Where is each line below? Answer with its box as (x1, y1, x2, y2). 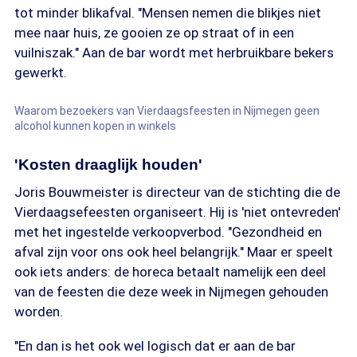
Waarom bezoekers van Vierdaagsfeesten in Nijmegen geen (14, 104, 320, 117)
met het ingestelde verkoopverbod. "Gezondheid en (14, 224, 322, 240)
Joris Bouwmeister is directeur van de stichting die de (14, 184, 340, 200)
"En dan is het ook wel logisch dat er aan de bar (14, 338, 296, 354)
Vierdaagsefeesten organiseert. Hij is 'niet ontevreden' (14, 204, 340, 220)
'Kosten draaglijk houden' (14, 156, 202, 173)
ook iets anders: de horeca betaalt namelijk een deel (14, 264, 326, 280)
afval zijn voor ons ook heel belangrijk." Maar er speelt (14, 244, 333, 260)
